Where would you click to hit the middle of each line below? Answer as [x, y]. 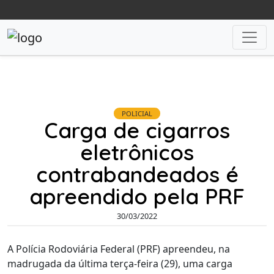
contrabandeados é [137, 174]
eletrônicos [137, 152]
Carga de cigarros [137, 130]
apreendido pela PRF [137, 196]
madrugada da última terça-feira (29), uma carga [120, 264]
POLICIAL [137, 113]
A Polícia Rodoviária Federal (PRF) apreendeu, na [119, 249]
